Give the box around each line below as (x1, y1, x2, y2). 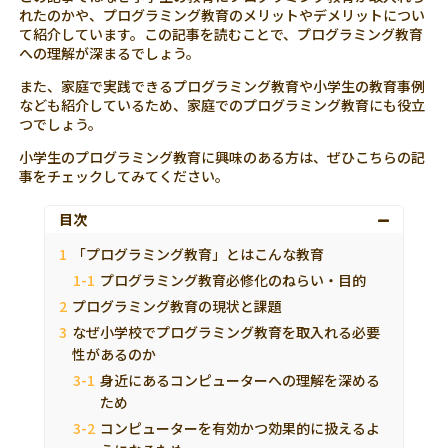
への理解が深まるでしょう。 (19, 42, 201, 63)
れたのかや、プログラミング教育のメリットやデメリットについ (19, 4, 426, 25)
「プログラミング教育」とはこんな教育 (72, 243, 324, 264)
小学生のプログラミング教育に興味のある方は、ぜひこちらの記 (19, 146, 426, 167)
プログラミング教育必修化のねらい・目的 (100, 269, 367, 290)
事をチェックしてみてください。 (19, 165, 230, 186)
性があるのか (72, 343, 156, 364)
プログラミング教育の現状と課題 (72, 295, 282, 316)
